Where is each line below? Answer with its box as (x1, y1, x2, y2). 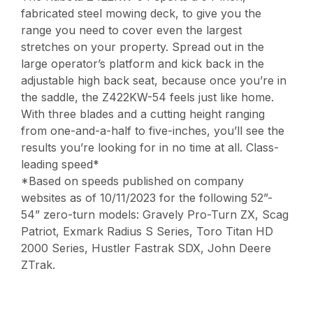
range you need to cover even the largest (21, 23, 242, 38)
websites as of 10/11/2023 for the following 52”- (21, 191, 273, 205)
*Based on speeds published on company (21, 174, 245, 189)
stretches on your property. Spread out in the (21, 40, 265, 54)
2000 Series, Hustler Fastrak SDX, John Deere (21, 241, 272, 256)
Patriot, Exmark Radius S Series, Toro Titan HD (21, 224, 274, 239)
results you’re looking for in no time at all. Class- (21, 140, 279, 155)
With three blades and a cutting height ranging (21, 107, 265, 122)
